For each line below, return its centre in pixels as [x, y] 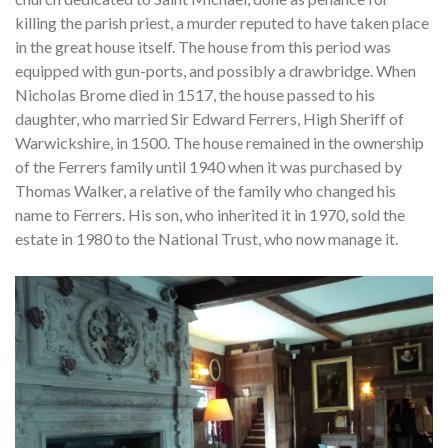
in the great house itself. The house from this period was [203, 46]
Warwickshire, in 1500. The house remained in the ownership [219, 142]
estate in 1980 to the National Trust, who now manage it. [206, 238]
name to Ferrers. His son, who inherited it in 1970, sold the [210, 214]
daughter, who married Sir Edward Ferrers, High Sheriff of [209, 118]
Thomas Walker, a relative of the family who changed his [205, 190]
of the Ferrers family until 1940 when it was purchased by [208, 166]
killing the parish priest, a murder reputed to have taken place [222, 22]
